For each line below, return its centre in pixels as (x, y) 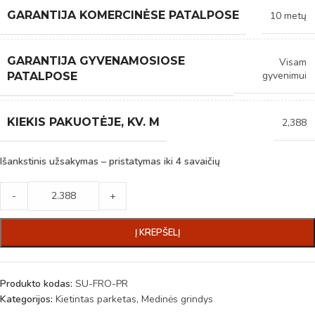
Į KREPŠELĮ (157, 232)
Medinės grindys (177, 299)
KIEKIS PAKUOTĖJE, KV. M (83, 122)
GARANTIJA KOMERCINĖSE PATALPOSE (123, 15)
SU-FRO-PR (102, 283)
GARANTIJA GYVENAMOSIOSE (96, 60)
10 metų (288, 15)
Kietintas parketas (96, 299)
